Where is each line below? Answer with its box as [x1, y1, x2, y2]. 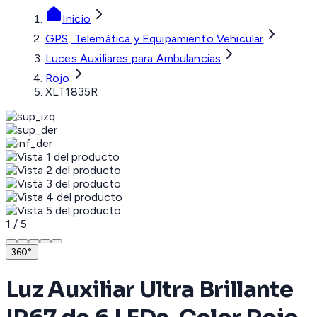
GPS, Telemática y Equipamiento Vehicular [45, 32, 264, 46]
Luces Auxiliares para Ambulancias [45, 52, 221, 66]
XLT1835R [45, 85, 98, 99]
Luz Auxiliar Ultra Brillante [6, 275, 294, 304]
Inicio [62, 12, 91, 26]
